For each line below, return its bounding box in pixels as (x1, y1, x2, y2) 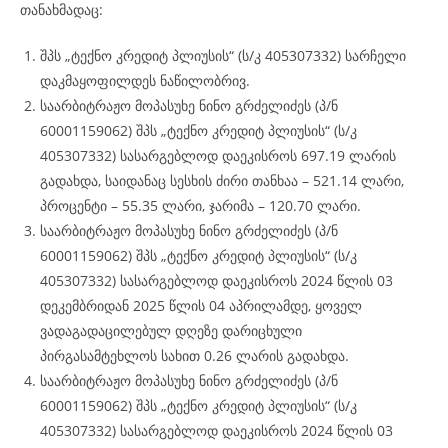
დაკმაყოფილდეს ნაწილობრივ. (40, 71, 250, 90)
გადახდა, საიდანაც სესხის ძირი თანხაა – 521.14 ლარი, (40, 171, 404, 190)
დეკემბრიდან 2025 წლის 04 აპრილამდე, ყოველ (40, 296, 362, 315)
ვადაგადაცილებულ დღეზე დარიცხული (40, 321, 302, 340)
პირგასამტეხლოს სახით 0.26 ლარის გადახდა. (40, 346, 349, 365)
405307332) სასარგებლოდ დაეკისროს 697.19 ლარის (40, 146, 396, 165)
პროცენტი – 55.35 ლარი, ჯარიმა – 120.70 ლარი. (40, 196, 361, 215)
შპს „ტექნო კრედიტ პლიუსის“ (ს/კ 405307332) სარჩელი (40, 46, 406, 65)
